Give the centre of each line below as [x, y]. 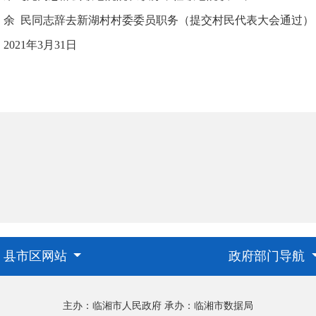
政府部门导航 [269, 256]
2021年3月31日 [40, 45]
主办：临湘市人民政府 [112, 306]
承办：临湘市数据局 [209, 306]
